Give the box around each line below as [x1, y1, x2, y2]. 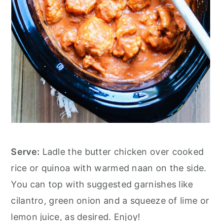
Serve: [11, 147, 40, 157]
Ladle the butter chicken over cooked [39, 147, 204, 157]
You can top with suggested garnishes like [11, 179, 193, 189]
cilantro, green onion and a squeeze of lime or [11, 195, 210, 206]
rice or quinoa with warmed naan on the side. [11, 163, 207, 173]
